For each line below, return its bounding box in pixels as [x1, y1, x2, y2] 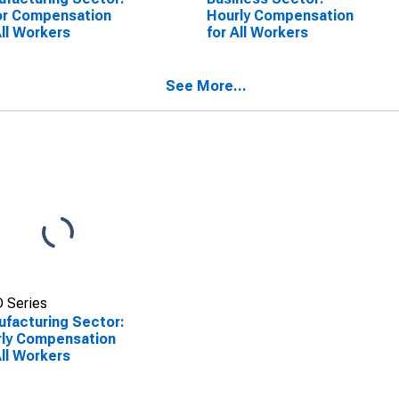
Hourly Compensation [206, 7, 354, 24]
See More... [166, 77, 247, 94]
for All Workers [206, 24, 308, 41]
